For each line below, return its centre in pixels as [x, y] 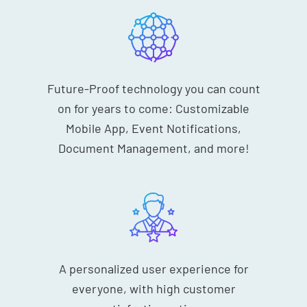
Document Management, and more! [153, 148]
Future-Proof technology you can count [153, 88]
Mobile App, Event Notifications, [153, 128]
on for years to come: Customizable [153, 108]
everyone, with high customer [153, 288]
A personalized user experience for [153, 268]
